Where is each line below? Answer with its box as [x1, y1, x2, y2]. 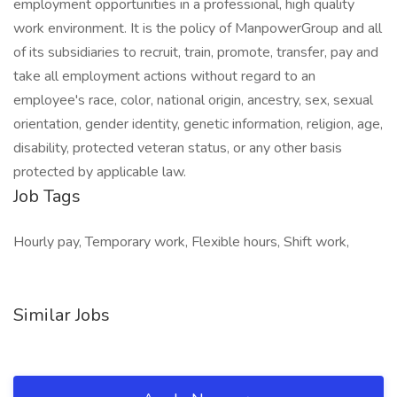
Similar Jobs [13, 303, 110, 327]
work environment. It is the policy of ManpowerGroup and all [13, 19, 382, 38]
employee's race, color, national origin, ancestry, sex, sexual [13, 90, 373, 110]
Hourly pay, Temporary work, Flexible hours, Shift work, [13, 232, 349, 252]
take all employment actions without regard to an [13, 66, 315, 86]
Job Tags [13, 184, 81, 208]
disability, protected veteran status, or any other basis [13, 138, 342, 158]
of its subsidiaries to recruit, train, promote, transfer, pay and [13, 43, 378, 62]
